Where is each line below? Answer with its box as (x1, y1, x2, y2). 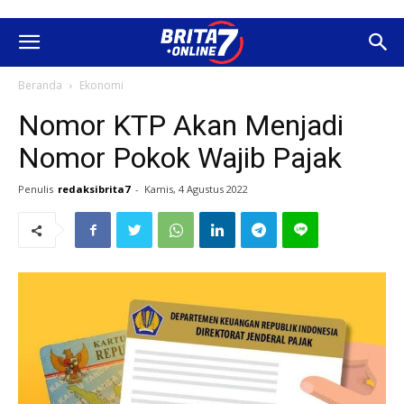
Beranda (18, 78, 62, 93)
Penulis (18, 182, 53, 196)
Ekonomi (79, 78, 124, 93)
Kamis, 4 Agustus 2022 (144, 182, 248, 196)
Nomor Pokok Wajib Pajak (18, 141, 342, 175)
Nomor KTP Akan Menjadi (18, 108, 344, 142)
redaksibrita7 (58, 182, 130, 196)
